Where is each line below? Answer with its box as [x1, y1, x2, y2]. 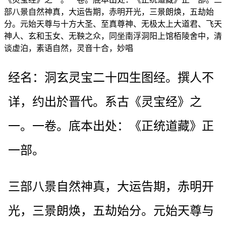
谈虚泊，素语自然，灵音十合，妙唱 [4, 43, 133, 52]
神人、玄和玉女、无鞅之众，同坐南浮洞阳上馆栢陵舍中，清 [4, 31, 222, 40]
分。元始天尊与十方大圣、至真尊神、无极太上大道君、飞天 [4, 19, 222, 28]
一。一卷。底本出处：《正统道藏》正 [8, 119, 214, 133]
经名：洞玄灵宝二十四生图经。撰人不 [8, 71, 214, 84]
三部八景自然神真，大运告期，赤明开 [8, 180, 214, 193]
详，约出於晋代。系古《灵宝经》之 [8, 95, 202, 108]
